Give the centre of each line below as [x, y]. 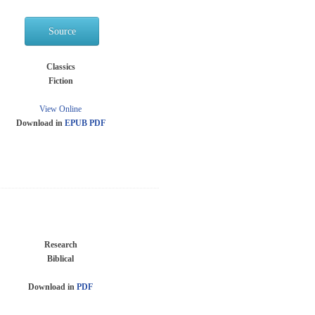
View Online [60, 109]
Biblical [60, 258]
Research [60, 244]
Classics [60, 67]
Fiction [60, 81]
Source [62, 31]
